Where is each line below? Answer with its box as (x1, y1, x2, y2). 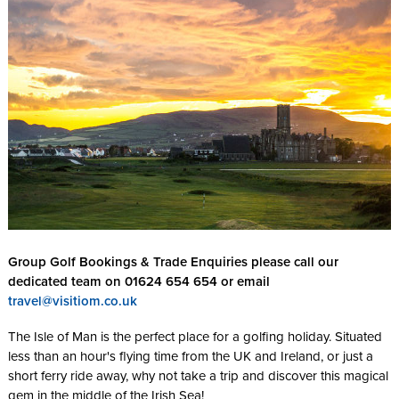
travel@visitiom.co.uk (7, 292, 141, 309)
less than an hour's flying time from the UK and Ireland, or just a (7, 348, 373, 365)
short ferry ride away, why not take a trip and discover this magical (7, 368, 388, 385)
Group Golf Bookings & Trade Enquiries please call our (7, 253, 338, 270)
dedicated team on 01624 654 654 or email (7, 273, 270, 289)
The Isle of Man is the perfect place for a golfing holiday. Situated (7, 329, 382, 346)
